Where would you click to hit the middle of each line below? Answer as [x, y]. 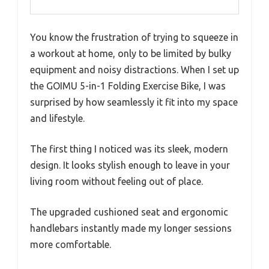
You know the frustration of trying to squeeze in [134, 37]
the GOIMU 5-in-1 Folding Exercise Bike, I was [128, 86]
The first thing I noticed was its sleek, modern [129, 149]
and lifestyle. [57, 118]
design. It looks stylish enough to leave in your [130, 165]
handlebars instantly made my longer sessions [131, 228]
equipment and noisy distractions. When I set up [134, 69]
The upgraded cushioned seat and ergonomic [129, 212]
